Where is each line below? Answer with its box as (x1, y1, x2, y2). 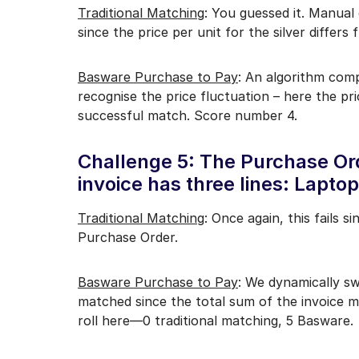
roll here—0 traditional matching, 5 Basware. (78, 313, 353, 329)
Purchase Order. (78, 229, 178, 246)
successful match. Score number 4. (78, 107, 297, 124)
